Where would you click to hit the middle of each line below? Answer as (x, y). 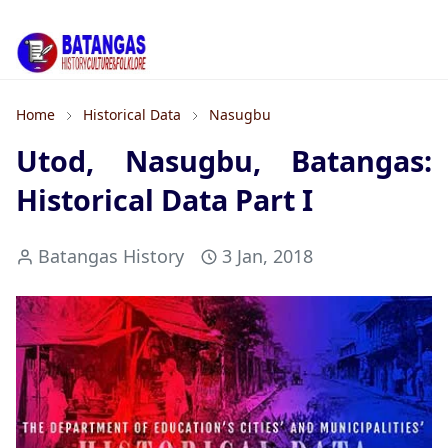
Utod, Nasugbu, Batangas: (224, 161)
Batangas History (111, 256)
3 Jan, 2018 (267, 256)
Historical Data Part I (164, 200)
